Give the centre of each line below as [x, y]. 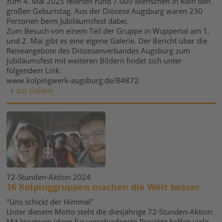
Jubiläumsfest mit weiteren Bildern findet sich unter [94, 60]
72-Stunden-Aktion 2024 [49, 177]
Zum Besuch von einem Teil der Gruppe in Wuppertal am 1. [108, 31]
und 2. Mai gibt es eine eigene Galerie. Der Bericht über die [107, 41]
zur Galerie [35, 90]
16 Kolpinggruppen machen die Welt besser [103, 187]
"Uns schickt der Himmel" [50, 202]
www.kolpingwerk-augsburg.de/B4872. [74, 80]
